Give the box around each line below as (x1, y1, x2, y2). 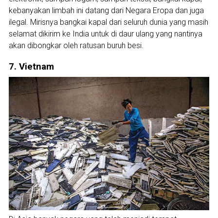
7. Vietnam (8, 61, 54, 72)
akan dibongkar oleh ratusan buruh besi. (8, 41, 144, 51)
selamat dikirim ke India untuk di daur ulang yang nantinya (8, 29, 202, 39)
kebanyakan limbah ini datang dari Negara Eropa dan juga (8, 6, 204, 16)
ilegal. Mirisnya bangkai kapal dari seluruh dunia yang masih (8, 18, 208, 27)
